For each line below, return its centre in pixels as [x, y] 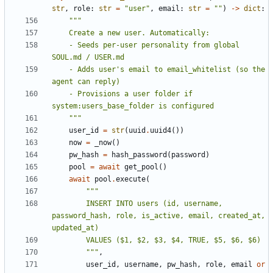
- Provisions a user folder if [60, 94]
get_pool [141, 167]
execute [131, 179]
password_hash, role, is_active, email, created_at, [158, 215]
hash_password [139, 154]
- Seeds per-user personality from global [60, 45]
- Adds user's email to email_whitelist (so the [60, 69]
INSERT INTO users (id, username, [69, 203]
